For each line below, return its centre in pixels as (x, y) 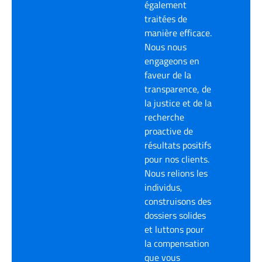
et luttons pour (174, 229)
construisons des (177, 201)
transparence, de (177, 89)
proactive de (168, 131)
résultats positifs (177, 145)
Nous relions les (176, 173)
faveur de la (168, 75)
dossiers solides (175, 215)
